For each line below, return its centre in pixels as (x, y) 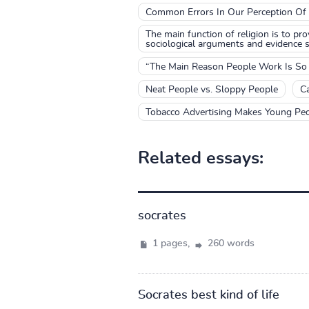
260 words (229, 243)
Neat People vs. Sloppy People (211, 89)
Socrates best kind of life (208, 295)
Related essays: (200, 158)
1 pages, (171, 243)
